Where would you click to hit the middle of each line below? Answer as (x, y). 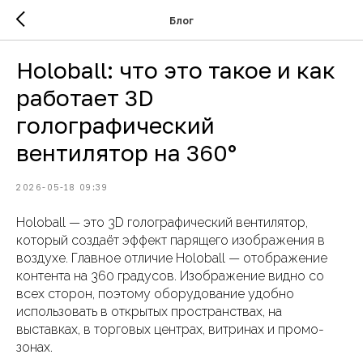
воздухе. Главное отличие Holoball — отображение (172, 258)
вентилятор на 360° (126, 153)
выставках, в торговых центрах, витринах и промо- (170, 329)
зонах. (34, 347)
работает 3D (85, 98)
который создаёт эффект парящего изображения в (171, 240)
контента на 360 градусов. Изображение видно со (170, 276)
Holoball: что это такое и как (176, 70)
